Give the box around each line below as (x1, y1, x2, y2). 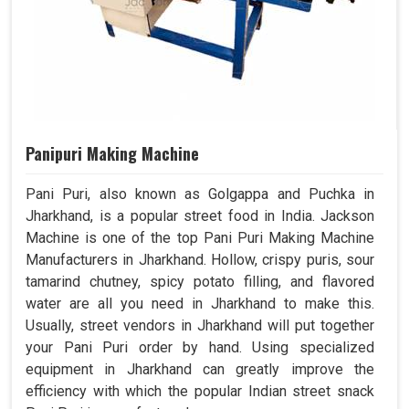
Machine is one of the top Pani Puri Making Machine (26, 228, 374, 246)
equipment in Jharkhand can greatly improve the (26, 360, 374, 378)
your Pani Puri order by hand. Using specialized (26, 338, 374, 356)
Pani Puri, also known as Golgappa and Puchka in (26, 184, 374, 203)
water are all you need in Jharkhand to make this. (26, 294, 374, 312)
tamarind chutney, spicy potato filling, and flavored (26, 272, 374, 290)
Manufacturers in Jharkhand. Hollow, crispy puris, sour (26, 250, 374, 268)
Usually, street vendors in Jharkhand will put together (26, 316, 374, 334)
